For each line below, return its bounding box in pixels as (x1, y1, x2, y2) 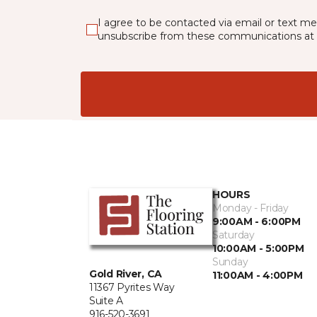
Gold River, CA (89, 267, 163, 281)
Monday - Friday (212, 202, 289, 214)
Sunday (212, 255, 248, 268)
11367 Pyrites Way (89, 281, 175, 294)
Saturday (212, 229, 255, 241)
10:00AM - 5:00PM (212, 242, 304, 255)
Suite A (89, 294, 124, 308)
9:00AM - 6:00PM (212, 215, 301, 228)
